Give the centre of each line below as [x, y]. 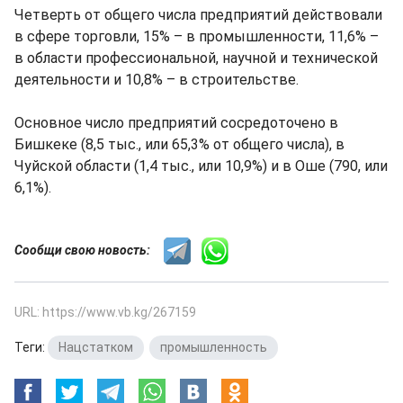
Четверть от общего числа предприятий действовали [198, 15]
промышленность [214, 347]
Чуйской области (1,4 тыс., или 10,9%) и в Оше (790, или [201, 166]
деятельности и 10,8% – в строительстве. [157, 80]
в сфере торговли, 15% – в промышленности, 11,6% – [197, 36]
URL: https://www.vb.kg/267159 [105, 312]
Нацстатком [96, 347]
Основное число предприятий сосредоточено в [176, 123]
